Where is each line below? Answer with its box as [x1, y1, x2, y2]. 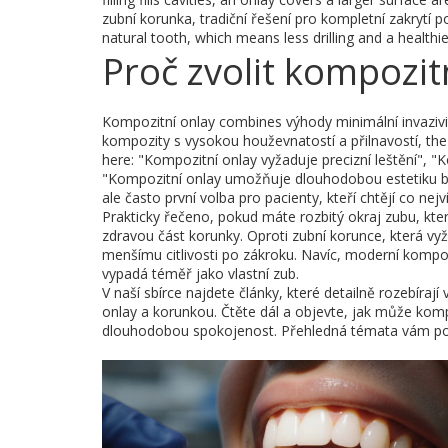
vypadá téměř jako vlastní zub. [102, 264, 299, 283]
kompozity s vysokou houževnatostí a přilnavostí [102, 131, 418, 150]
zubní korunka [102, 9, 192, 28]
